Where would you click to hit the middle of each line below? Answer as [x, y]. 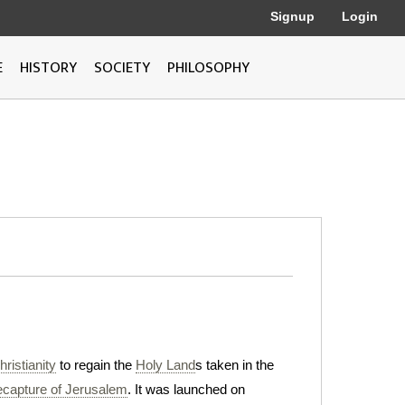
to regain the [96, 365]
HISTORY [48, 68]
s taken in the [235, 365]
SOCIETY [122, 68]
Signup [292, 16]
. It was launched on [186, 389]
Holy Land [165, 365]
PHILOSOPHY [208, 68]
